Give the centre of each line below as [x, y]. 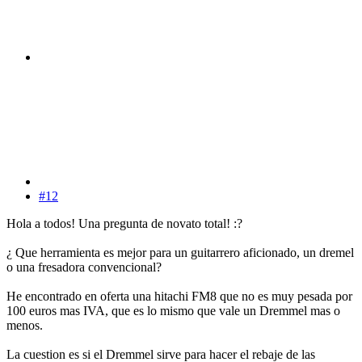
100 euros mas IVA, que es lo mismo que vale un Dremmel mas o [173, 311]
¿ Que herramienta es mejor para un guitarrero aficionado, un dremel [180, 253]
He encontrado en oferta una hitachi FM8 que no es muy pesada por [179, 297]
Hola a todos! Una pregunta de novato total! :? [124, 224]
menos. [25, 326]
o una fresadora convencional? [84, 267]
